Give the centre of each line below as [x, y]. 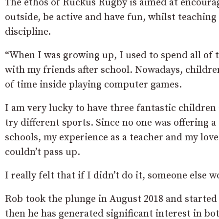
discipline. [28, 32]
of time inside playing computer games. [93, 85]
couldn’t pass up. [43, 153]
